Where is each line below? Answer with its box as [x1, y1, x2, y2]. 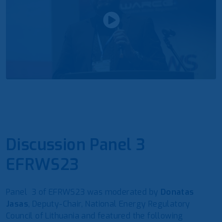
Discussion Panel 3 [6, 134, 146, 155]
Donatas [160, 186, 194, 197]
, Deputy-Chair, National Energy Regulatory [28, 198, 190, 209]
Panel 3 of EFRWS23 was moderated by [6, 186, 161, 197]
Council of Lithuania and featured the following [6, 210, 183, 221]
